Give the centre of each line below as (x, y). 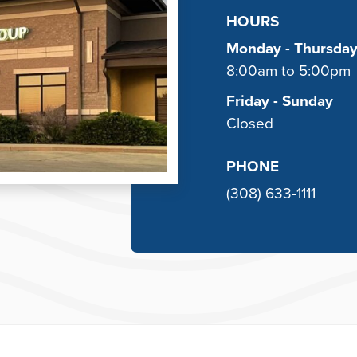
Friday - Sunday (280, 101)
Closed (250, 123)
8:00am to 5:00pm (288, 71)
